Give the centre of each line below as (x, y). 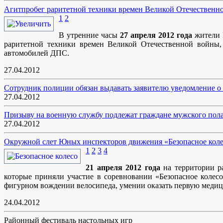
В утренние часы (89, 35)
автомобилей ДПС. (37, 53)
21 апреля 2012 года (123, 168)
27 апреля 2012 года (156, 35)
